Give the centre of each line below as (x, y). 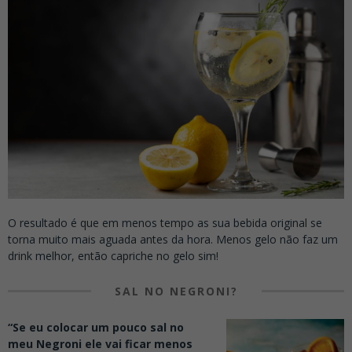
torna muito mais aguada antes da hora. (112, 240)
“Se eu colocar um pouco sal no (96, 328)
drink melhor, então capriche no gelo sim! (113, 256)
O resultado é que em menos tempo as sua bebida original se (165, 223)
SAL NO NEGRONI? (176, 291)
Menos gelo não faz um (277, 240)
